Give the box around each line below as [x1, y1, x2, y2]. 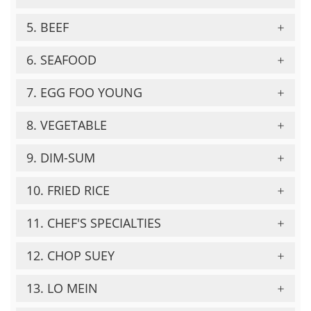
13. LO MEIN [26, 280, 98, 296]
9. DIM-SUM [26, 149, 95, 166]
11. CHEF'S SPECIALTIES [26, 215, 161, 231]
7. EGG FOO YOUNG [26, 84, 142, 101]
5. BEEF [26, 19, 69, 35]
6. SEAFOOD [26, 51, 96, 68]
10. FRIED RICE [26, 182, 110, 199]
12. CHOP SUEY [26, 247, 115, 264]
